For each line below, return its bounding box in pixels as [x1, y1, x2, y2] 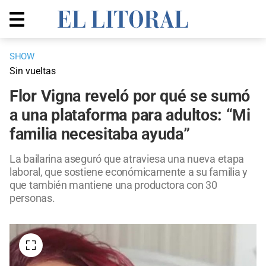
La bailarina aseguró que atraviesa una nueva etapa [9, 153, 245, 166]
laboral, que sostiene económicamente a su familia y [9, 166, 248, 179]
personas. [9, 192, 55, 205]
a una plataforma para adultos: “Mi [9, 106, 251, 125]
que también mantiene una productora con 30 [9, 179, 217, 192]
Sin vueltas [9, 65, 56, 77]
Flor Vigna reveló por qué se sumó [9, 87, 251, 106]
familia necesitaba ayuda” [9, 125, 190, 144]
